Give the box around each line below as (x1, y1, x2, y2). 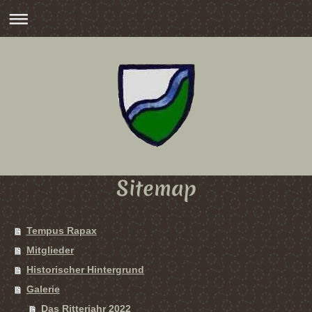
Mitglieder (26, 244, 74, 256)
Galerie (26, 283, 60, 295)
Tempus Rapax (26, 225, 97, 236)
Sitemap (116, 174, 196, 203)
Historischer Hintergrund (26, 264, 144, 275)
